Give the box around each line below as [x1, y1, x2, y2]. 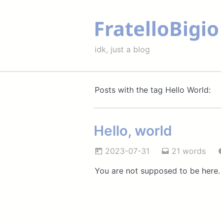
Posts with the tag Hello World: [94, 85, 211, 95]
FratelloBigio [94, 15, 219, 42]
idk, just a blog [94, 44, 150, 54]
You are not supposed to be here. [94, 166, 220, 176]
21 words [169, 146, 206, 156]
